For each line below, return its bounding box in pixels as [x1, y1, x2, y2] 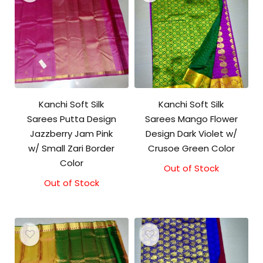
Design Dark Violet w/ [145, 127, 237, 140]
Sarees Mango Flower [144, 112, 238, 125]
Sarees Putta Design [26, 112, 116, 125]
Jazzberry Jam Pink [30, 127, 113, 140]
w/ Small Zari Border [28, 141, 115, 154]
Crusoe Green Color [147, 141, 235, 154]
